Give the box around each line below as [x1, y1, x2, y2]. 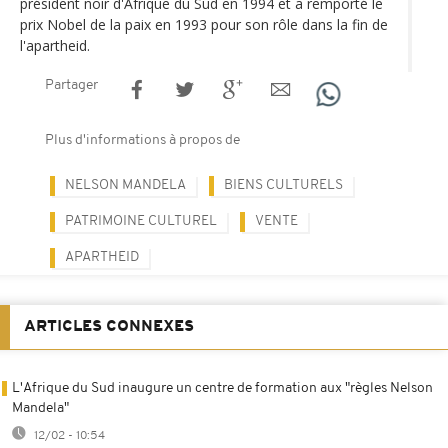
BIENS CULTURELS [224, 177, 343, 193]
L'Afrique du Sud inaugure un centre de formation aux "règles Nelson [12, 380, 433, 396]
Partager [45, 77, 98, 93]
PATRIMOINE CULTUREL [65, 213, 217, 229]
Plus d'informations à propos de [45, 132, 240, 148]
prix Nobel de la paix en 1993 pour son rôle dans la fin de [20, 14, 388, 34]
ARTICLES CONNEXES [24, 318, 194, 335]
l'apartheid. [20, 35, 90, 55]
